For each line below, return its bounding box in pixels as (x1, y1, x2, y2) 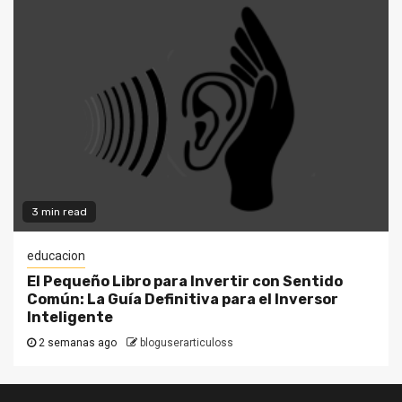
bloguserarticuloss (140, 336, 233, 349)
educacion (27, 249, 85, 263)
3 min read (31, 205, 87, 218)
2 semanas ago (36, 336, 117, 349)
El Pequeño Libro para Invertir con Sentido (27, 273, 343, 290)
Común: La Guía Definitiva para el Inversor (27, 291, 338, 308)
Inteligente (27, 309, 113, 326)
